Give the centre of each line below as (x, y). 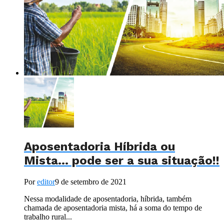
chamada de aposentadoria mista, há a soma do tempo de (113, 207)
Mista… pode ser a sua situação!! (122, 160)
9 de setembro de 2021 (91, 181)
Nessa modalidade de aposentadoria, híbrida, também (108, 198)
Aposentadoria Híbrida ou (99, 146)
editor (46, 181)
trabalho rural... (48, 216)
